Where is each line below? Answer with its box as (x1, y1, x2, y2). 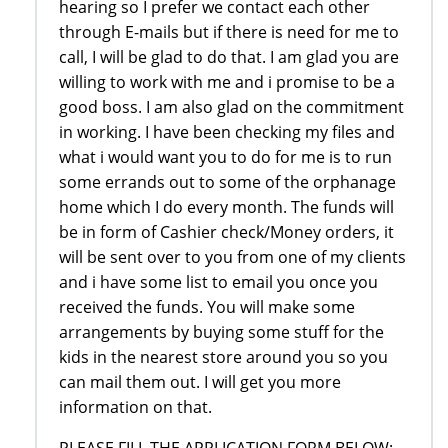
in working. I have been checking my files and (59, 120, 395, 143)
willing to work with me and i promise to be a (59, 70, 395, 93)
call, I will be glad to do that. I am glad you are (59, 45, 399, 68)
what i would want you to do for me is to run (59, 145, 392, 168)
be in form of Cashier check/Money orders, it (59, 220, 394, 243)
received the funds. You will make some (59, 295, 355, 318)
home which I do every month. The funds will (59, 195, 394, 218)
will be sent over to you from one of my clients (59, 245, 406, 268)
